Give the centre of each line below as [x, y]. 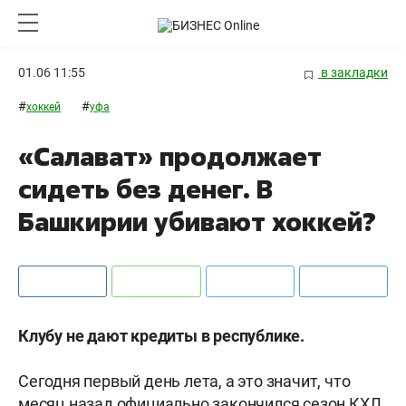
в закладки [353, 72]
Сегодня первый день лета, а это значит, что [184, 382]
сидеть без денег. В [145, 189]
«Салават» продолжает [170, 157]
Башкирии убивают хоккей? [197, 222]
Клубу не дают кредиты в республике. [161, 336]
